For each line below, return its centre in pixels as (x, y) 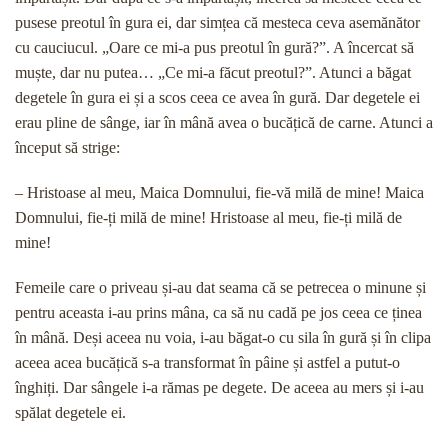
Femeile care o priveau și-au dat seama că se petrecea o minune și (220, 287)
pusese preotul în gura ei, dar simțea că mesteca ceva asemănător (217, 22)
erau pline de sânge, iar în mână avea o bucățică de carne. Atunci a (224, 122)
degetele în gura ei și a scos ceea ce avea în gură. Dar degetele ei (217, 97)
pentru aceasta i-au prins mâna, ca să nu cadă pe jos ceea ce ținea (218, 312)
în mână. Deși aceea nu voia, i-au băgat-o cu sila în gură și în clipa (223, 337)
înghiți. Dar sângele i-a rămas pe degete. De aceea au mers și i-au (219, 387)
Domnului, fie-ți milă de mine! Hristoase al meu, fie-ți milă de (208, 217)
